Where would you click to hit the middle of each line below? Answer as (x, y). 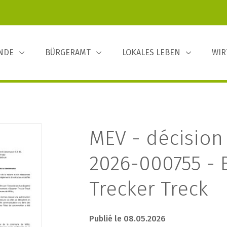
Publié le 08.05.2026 (127, 219)
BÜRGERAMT (68, 52)
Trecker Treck (148, 189)
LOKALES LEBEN (151, 52)
